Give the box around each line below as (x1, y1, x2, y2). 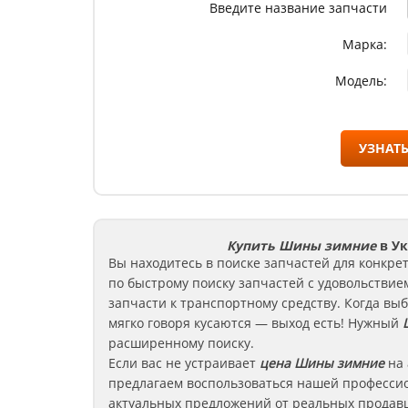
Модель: (334, 71, 387, 89)
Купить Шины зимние (226, 237, 376, 254)
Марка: (342, 35, 387, 53)
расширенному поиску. (108, 334, 254, 352)
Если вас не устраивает (108, 354, 256, 372)
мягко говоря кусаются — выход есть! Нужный (108, 314, 399, 331)
